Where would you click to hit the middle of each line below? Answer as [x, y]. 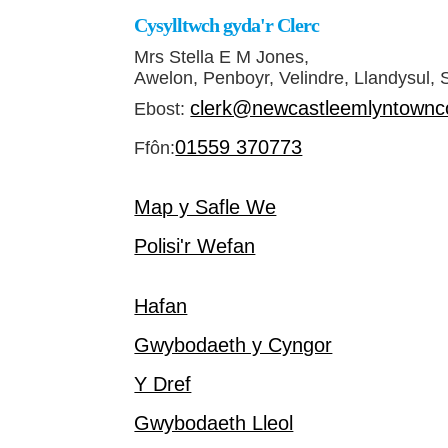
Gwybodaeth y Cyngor [233, 345]
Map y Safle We [205, 207]
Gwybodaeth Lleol [214, 423]
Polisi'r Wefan [195, 246]
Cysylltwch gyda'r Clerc [227, 25]
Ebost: [162, 109]
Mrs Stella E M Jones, [222, 57]
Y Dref [163, 384]
